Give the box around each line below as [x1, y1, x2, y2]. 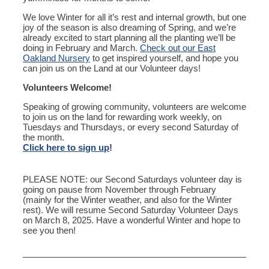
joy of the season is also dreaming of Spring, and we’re [23, 22, 236, 32]
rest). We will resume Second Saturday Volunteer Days [23, 205, 238, 215]
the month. [23, 132, 64, 142]
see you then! [23, 225, 76, 235]
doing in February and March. [23, 43, 140, 53]
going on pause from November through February [23, 184, 216, 195]
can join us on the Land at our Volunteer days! [23, 63, 201, 73]
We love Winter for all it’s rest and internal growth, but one [23, 12, 246, 22]
